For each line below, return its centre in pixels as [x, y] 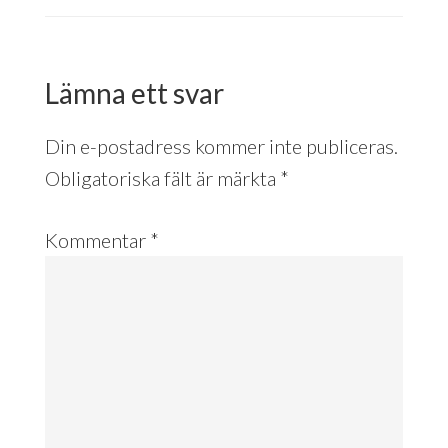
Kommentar [97, 239]
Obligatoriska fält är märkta [162, 177]
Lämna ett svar [134, 92]
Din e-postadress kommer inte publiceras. [221, 145]
